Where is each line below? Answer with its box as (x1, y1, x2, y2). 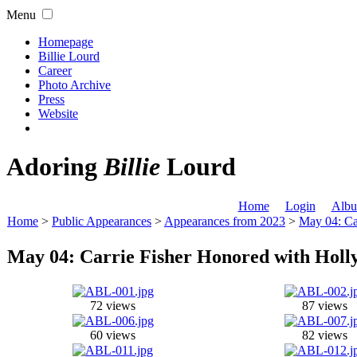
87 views (302, 298, 347, 312)
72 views (90, 298, 135, 312)
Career (38, 64, 72, 77)
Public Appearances (52, 214, 151, 228)
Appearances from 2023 (164, 214, 285, 228)
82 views (302, 328, 347, 342)
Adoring (6, 152, 104, 182)
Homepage (38, 35, 93, 49)
